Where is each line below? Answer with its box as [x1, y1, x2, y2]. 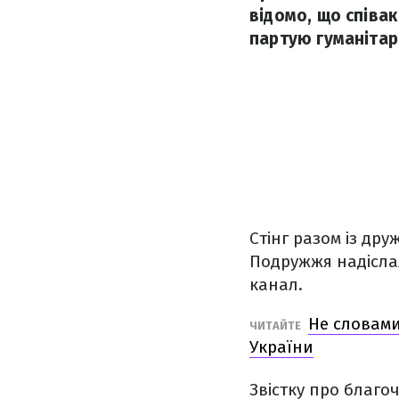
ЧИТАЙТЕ [249, 319, 304, 332]
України [249, 337, 313, 357]
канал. [249, 274, 303, 295]
